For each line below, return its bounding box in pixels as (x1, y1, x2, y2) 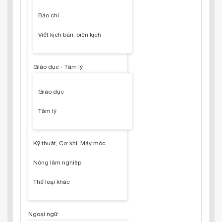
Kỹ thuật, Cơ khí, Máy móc (33, 140, 106, 147)
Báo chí (38, 12, 59, 19)
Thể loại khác (33, 178, 70, 185)
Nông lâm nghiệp (33, 159, 81, 166)
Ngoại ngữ (28, 211, 58, 218)
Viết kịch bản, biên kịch (38, 31, 101, 38)
